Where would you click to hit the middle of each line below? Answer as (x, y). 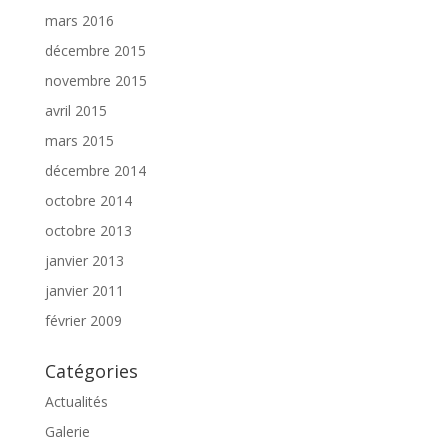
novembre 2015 (95, 80)
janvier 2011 (84, 290)
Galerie (67, 431)
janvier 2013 (84, 260)
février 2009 (83, 320)
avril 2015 (75, 110)
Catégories (91, 370)
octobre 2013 (88, 230)
